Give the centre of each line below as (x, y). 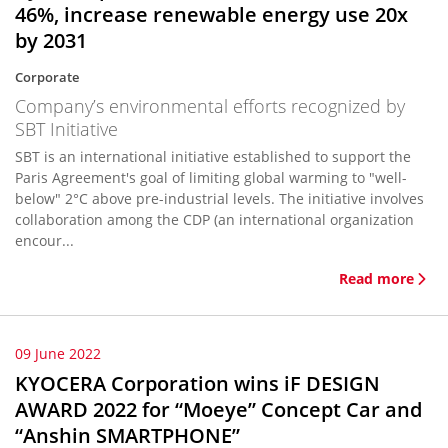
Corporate (47, 77)
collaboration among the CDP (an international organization (214, 219)
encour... (44, 240)
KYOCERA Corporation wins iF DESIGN (197, 383)
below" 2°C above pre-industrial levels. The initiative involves (219, 198)
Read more (376, 278)
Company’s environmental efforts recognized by (210, 106)
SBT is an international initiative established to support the (213, 156)
